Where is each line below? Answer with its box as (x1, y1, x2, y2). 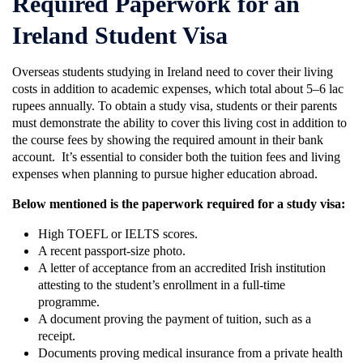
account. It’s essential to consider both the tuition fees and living (12, 150, 340, 164)
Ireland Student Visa (12, 22, 228, 49)
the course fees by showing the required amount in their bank (12, 133, 323, 147)
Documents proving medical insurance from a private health (38, 346, 343, 361)
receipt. (38, 329, 79, 344)
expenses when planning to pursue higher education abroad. (12, 167, 321, 181)
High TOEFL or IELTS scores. (38, 227, 201, 241)
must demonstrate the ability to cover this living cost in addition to (12, 116, 347, 130)
